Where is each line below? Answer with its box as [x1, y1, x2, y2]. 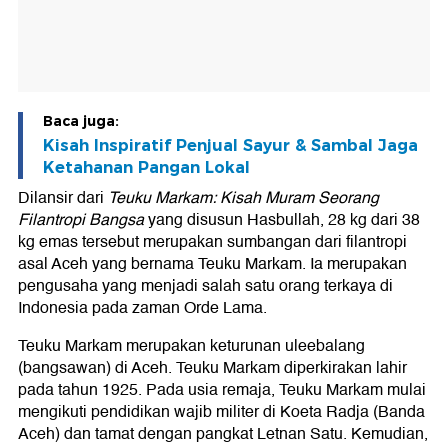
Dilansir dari [18, 184, 108, 211]
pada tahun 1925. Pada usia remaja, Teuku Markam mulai [18, 376, 426, 403]
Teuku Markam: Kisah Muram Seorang [108, 184, 379, 211]
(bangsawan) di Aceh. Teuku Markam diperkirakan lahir [18, 354, 407, 381]
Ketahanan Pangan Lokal [43, 157, 250, 177]
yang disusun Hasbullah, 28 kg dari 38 [144, 206, 420, 233]
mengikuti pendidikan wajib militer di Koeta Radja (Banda [18, 398, 425, 425]
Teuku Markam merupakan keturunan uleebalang [18, 332, 365, 359]
